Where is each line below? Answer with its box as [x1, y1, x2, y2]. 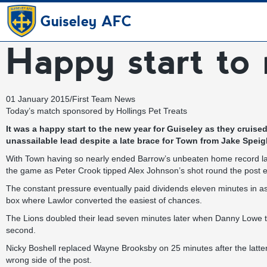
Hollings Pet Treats [116, 106, 187, 116]
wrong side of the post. [6, 255, 92, 265]
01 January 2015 [6, 94, 70, 104]
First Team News [72, 94, 135, 104]
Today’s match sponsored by [6, 106, 116, 116]
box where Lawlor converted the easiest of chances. [6, 195, 202, 205]
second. [6, 225, 36, 235]
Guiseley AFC [40, 13, 132, 30]
